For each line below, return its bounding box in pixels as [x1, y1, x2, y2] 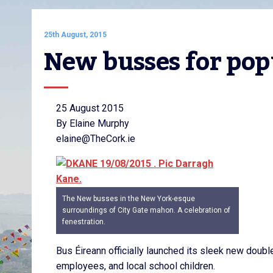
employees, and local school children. [56, 260, 215, 272]
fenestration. [62, 218, 105, 226]
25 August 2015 [56, 102, 124, 114]
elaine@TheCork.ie [56, 133, 135, 144]
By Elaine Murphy [56, 118, 129, 129]
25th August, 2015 [44, 30, 107, 39]
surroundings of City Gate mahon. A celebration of [62, 206, 230, 214]
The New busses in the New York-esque [62, 194, 195, 203]
